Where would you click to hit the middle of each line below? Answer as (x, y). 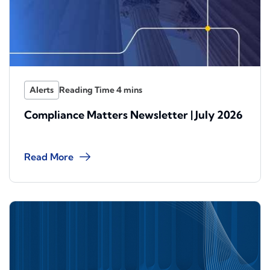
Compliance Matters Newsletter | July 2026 (133, 115)
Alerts (42, 90)
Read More (49, 157)
